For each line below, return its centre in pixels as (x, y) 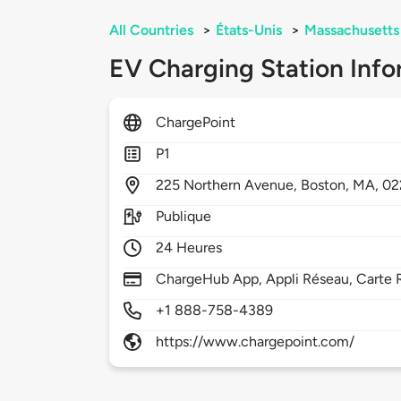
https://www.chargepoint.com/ (256, 342)
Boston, (327, 185)
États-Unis (249, 30)
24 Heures (189, 248)
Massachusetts (352, 30)
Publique (184, 217)
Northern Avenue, (243, 185)
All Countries (151, 30)
